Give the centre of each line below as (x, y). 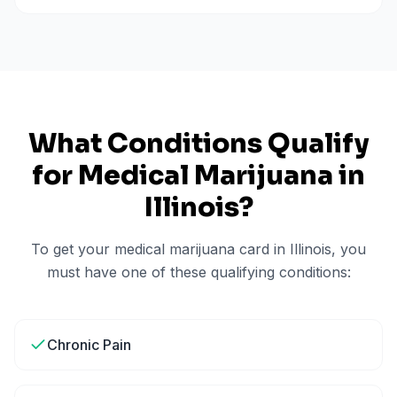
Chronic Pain (89, 345)
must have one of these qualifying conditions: (198, 272)
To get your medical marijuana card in (160, 249)
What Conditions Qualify (198, 144)
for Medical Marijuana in (198, 175)
